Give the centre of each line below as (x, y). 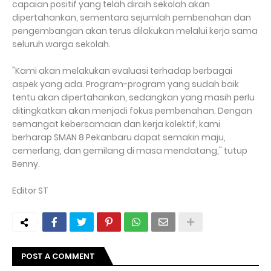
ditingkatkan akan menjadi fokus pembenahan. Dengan (132, 111)
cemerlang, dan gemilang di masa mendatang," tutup (130, 151)
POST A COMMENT (58, 256)
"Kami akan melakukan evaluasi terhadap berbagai (122, 71)
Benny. (26, 164)
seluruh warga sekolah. (61, 44)
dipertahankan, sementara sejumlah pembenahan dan (132, 18)
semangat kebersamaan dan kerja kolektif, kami (116, 124)
